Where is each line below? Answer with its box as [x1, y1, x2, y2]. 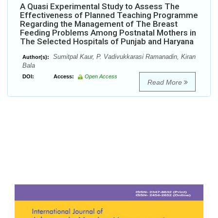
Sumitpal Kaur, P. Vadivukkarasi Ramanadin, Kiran [51, 53, 196, 61]
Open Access [85, 73, 117, 80]
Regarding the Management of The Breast [20, 19, 178, 29]
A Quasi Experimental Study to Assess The [20, 1, 180, 12]
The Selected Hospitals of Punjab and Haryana [20, 36, 194, 47]
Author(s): [22, 54, 49, 60]
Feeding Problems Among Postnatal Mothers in [20, 28, 196, 38]
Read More [147, 78, 184, 87]
